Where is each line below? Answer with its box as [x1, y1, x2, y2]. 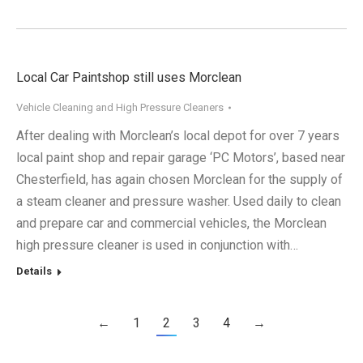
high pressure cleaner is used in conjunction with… [16, 237, 298, 254]
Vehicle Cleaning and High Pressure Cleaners [16, 101, 224, 114]
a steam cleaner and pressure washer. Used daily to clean [16, 194, 341, 210]
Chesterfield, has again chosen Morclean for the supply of [16, 172, 343, 188]
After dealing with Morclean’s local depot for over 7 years [16, 128, 340, 144]
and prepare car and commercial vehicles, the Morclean [16, 216, 327, 232]
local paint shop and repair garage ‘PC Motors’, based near [16, 150, 345, 166]
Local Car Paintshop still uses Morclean [16, 70, 241, 86]
